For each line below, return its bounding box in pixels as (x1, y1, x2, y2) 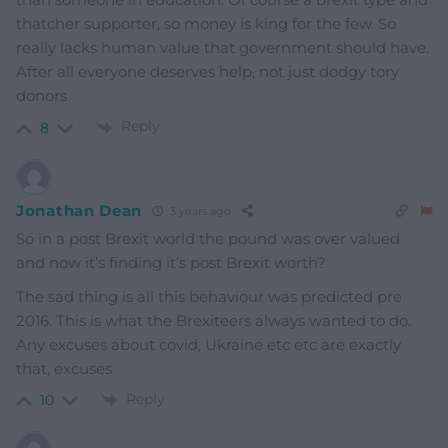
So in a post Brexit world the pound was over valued (16, 228, 400, 248)
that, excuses (16, 358, 112, 378)
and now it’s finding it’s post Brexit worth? (16, 252, 326, 272)
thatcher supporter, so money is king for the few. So (16, 14, 396, 34)
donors (16, 86, 67, 106)
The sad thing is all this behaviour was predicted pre (16, 286, 402, 306)
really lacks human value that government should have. (16, 38, 429, 58)
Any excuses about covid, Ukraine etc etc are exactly (16, 334, 401, 354)
